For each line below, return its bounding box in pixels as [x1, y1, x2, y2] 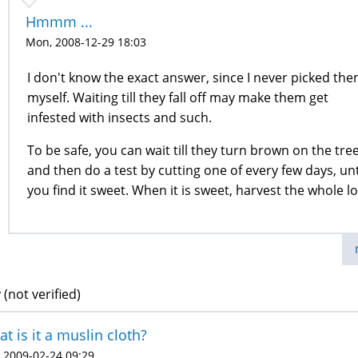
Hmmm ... [26, 12, 93, 31]
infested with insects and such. [27, 109, 212, 126]
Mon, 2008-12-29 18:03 [26, 34, 146, 50]
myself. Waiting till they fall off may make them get [27, 89, 328, 106]
